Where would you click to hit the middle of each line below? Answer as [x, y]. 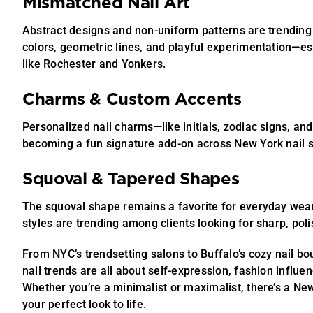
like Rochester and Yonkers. [94, 64]
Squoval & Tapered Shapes [131, 180]
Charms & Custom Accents [132, 100]
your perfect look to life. [84, 304]
